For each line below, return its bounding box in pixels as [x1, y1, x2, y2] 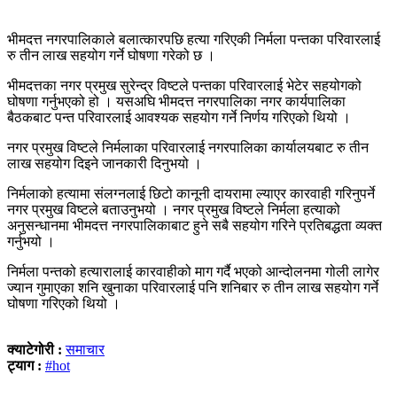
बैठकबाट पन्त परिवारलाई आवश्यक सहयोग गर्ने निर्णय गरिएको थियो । [7, 109, 351, 125]
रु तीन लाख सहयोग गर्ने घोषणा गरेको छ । [7, 47, 215, 63]
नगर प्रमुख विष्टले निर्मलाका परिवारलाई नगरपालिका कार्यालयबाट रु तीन [7, 139, 369, 155]
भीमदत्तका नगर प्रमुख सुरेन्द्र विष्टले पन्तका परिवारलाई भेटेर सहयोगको [7, 77, 362, 93]
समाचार [66, 341, 105, 357]
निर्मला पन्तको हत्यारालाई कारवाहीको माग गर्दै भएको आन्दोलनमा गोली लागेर [7, 263, 379, 279]
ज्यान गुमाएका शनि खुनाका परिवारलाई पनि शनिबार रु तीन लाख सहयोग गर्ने [7, 279, 378, 295]
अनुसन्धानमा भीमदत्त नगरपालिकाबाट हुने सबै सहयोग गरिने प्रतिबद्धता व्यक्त [7, 217, 382, 233]
